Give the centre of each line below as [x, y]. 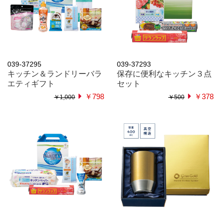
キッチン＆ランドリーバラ [55, 74]
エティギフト [31, 84]
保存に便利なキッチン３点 [164, 74]
